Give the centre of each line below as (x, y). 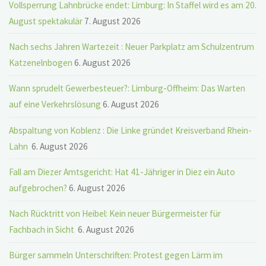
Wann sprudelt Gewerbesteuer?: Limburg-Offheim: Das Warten (127, 88)
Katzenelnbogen (41, 63)
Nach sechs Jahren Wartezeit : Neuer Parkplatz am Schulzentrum (132, 47)
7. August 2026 (113, 21)
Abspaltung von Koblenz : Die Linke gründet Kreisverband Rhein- (131, 130)
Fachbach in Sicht (43, 230)
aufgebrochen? (38, 188)
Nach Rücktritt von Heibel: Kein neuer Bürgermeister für (115, 214)
